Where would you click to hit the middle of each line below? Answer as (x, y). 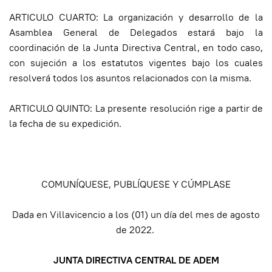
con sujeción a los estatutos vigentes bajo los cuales (136, 63)
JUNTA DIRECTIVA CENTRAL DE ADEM (136, 260)
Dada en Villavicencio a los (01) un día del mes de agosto (136, 214)
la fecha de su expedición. (65, 123)
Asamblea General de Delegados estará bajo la (136, 32)
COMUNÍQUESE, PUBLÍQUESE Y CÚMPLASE (136, 184)
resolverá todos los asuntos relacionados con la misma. (130, 78)
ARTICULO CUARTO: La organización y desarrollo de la (136, 17)
